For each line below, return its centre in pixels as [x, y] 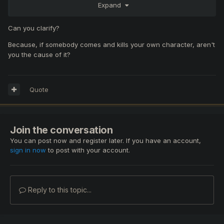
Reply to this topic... [59, 189]
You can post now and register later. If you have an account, [105, 140]
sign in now [28, 150]
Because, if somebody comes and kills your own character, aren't [111, 45]
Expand [111, 5]
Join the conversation [61, 130]
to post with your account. [88, 150]
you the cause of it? [39, 55]
